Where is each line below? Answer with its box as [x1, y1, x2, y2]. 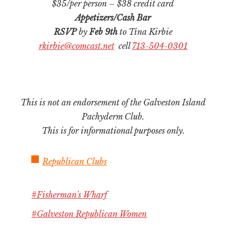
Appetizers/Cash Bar [75, 13, 151, 23]
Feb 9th [89, 27, 118, 37]
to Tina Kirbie [117, 27, 173, 37]
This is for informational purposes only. [41, 126, 185, 136]
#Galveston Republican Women [31, 209, 147, 219]
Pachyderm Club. [82, 111, 144, 122]
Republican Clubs [42, 156, 107, 166]
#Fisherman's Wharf [31, 190, 107, 200]
